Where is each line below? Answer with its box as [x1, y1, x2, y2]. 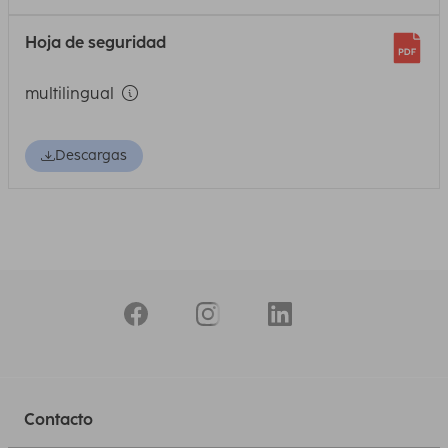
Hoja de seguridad [25, 33, 166, 52]
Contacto [24, 410, 93, 429]
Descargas [55, 147, 127, 164]
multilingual [25, 84, 114, 103]
